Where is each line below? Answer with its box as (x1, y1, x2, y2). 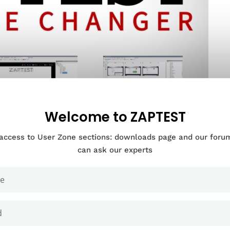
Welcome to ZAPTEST (44, 107, 186, 126)
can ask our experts (78, 145, 152, 155)
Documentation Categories (30, 166, 200, 185)
